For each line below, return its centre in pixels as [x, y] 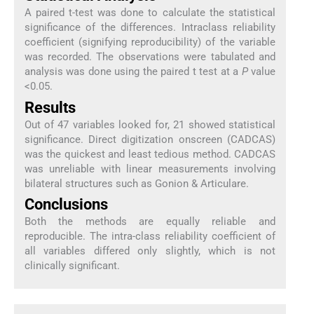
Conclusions [66, 205]
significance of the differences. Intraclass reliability [150, 28]
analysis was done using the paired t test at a [133, 72]
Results [50, 107]
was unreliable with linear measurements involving [150, 169]
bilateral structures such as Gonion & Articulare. [136, 183]
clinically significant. [72, 266]
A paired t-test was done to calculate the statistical [150, 13]
